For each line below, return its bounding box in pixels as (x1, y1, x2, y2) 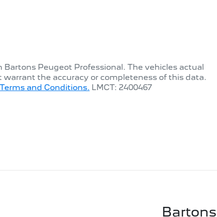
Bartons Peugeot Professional (4, 62, 123, 72)
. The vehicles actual (123, 62, 204, 72)
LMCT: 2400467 (92, 83, 152, 93)
